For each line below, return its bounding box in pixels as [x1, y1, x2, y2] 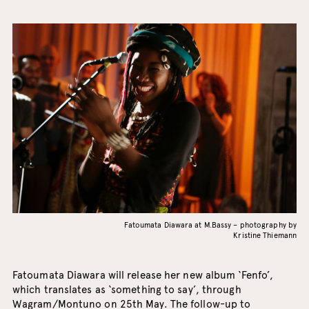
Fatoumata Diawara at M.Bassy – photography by [123, 220, 297, 230]
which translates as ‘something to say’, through [12, 283, 241, 297]
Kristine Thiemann [233, 230, 297, 241]
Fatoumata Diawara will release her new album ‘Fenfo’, [12, 269, 274, 282]
